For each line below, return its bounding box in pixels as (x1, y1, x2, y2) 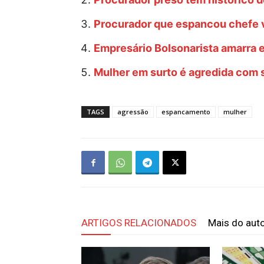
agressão (117, 107, 148, 116)
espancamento (161, 107, 210, 116)
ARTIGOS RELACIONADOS (81, 217, 196, 229)
